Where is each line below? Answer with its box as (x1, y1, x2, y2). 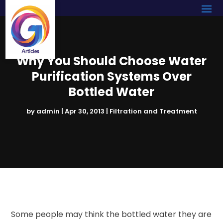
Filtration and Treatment (109, 106, 197, 116)
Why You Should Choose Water (16, 52, 207, 69)
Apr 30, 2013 (64, 106, 105, 116)
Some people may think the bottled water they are (11, 208, 212, 220)
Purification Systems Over (31, 68, 192, 85)
